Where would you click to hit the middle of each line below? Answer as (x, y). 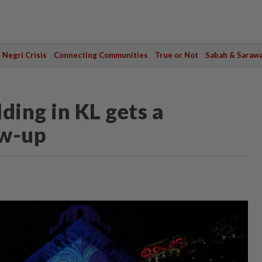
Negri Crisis (24, 55)
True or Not (176, 55)
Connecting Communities (101, 55)
